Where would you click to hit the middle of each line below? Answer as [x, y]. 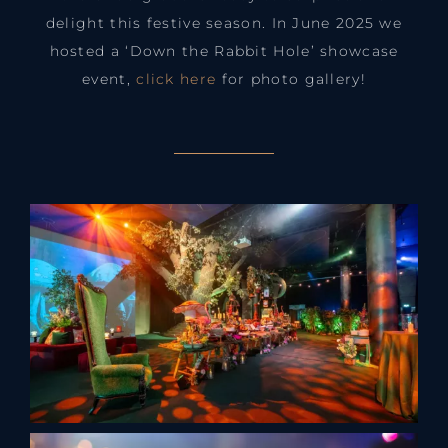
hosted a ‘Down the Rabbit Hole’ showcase [224, 51]
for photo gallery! [291, 79]
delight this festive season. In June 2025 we [224, 23]
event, [109, 79]
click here [176, 79]
